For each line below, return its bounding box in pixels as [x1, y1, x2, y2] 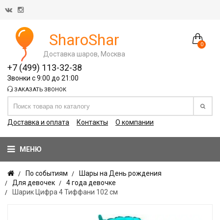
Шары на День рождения [79, 169, 162, 177]
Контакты [77, 118, 108, 126]
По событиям [26, 169, 68, 177]
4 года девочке [66, 179, 116, 187]
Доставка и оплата [7, 118, 69, 126]
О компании [115, 118, 154, 126]
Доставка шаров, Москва [43, 50, 125, 58]
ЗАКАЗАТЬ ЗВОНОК [13, 86, 66, 93]
